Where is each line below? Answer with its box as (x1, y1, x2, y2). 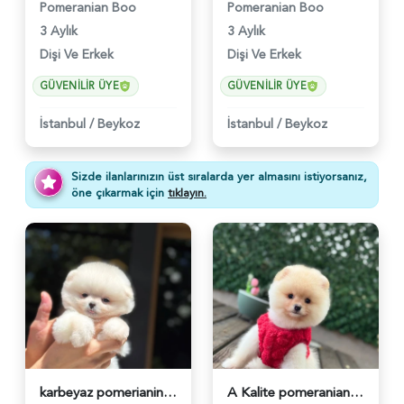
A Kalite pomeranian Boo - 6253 (350, 382, 363, 402)
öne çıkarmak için (71, 184, 168, 201)
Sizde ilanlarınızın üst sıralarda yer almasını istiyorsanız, (71, 168, 367, 185)
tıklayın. (168, 184, 207, 201)
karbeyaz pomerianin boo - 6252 (163, 382, 177, 402)
